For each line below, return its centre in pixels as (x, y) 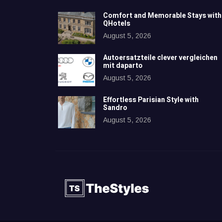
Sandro (115, 108)
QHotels (117, 23)
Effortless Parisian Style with (151, 100)
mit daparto (123, 65)
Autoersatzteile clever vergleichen (160, 57)
